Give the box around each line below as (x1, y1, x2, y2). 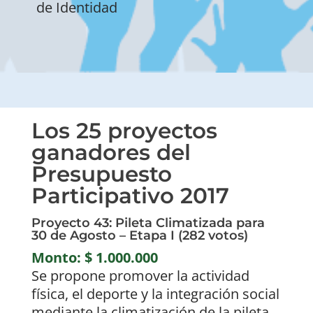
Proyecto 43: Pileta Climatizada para (31, 215, 265, 231)
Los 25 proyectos (31, 117, 217, 145)
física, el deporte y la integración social (31, 284, 279, 304)
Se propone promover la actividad (31, 266, 249, 286)
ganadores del (31, 139, 191, 166)
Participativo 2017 (31, 182, 229, 210)
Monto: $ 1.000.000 (31, 248, 158, 268)
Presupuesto (31, 161, 172, 188)
